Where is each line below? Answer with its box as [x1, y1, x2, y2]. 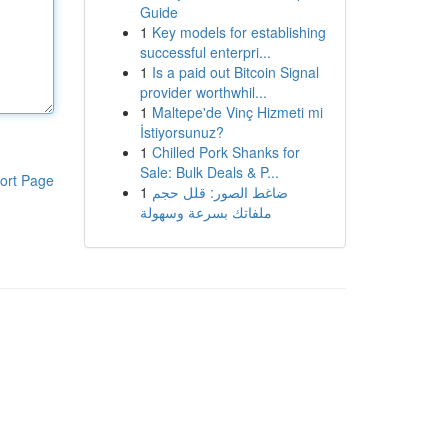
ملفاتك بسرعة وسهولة [139, 202, 272, 222]
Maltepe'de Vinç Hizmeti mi [151, 102, 323, 122]
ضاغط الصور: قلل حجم [151, 182, 288, 202]
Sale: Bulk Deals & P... [139, 162, 279, 182]
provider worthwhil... [139, 82, 267, 102]
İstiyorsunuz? [139, 122, 224, 142]
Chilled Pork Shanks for [151, 142, 300, 162]
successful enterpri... [139, 42, 271, 62]
